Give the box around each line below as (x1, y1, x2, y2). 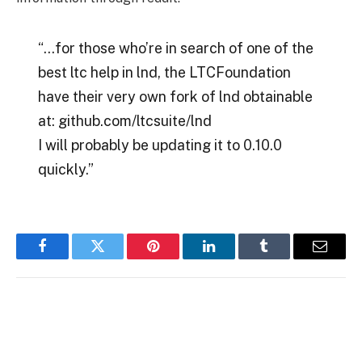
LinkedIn (207, 250, 261, 266)
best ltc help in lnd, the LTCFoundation (37, 63, 291, 81)
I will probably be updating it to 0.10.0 (37, 136, 282, 154)
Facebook (40, 250, 98, 266)
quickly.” (37, 160, 94, 178)
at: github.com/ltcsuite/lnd (37, 112, 212, 129)
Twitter (96, 250, 139, 266)
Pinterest (152, 250, 204, 266)
